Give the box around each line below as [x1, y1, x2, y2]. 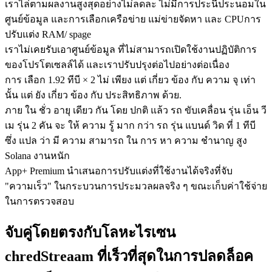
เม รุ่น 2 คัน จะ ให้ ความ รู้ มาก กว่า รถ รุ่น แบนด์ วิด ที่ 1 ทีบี [5, 120, 256, 131]
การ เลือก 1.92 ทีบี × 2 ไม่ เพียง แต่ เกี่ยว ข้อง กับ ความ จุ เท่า [5, 74, 256, 85]
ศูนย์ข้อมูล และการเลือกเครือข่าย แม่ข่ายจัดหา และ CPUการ [5, 13, 261, 24]
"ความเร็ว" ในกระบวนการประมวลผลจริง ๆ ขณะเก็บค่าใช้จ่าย [5, 180, 267, 191]
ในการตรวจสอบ [5, 195, 74, 206]
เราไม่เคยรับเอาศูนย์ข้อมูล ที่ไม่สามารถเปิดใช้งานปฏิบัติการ [5, 44, 257, 55]
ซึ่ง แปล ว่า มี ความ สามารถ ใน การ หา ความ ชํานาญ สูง [5, 135, 247, 146]
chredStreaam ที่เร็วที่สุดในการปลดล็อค [5, 248, 253, 265]
